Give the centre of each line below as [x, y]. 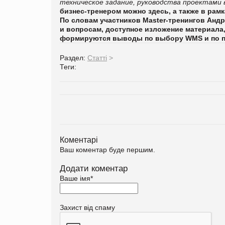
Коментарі [79, 139]
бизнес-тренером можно [104, 11]
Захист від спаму [87, 207]
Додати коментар [94, 168]
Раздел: [74, 58]
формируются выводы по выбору [123, 38]
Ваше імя [75, 178]
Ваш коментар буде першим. [107, 149]
